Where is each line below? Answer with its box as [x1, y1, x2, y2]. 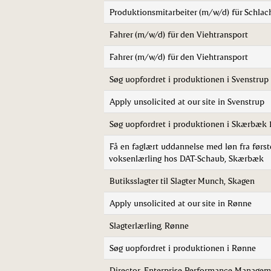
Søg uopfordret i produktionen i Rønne [109, 243, 256, 253]
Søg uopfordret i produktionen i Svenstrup [109, 74, 269, 84]
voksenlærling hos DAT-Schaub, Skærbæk [109, 153, 264, 163]
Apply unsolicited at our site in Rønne [109, 198, 252, 208]
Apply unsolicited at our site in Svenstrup [109, 96, 264, 106]
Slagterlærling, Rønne [109, 220, 189, 230]
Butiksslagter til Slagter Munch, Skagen [109, 175, 255, 186]
